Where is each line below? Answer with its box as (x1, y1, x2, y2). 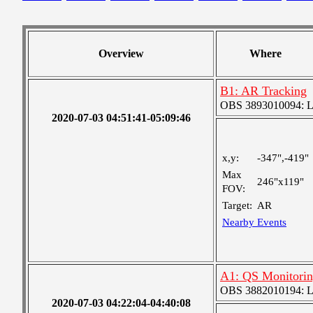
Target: (222, 200, 252, 211)
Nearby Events (222, 217, 286, 228)
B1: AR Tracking (220, 84, 307, 98)
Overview (98, 48, 144, 59)
